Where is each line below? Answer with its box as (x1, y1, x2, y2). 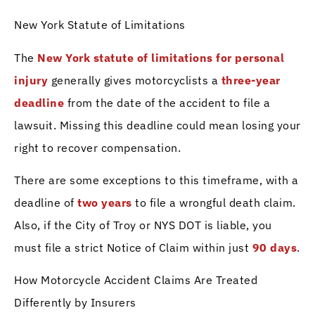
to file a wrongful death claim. (131, 195, 296, 210)
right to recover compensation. (14, 140, 181, 155)
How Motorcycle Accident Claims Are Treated (14, 273, 257, 288)
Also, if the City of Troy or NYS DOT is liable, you (14, 218, 272, 233)
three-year (221, 72, 281, 87)
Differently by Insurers (14, 295, 136, 310)
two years (77, 195, 132, 210)
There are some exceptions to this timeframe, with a (14, 173, 299, 188)
